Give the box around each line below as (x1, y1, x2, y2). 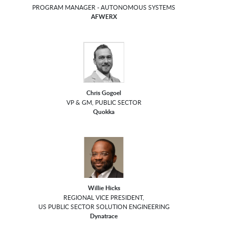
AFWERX (90, 12, 117, 21)
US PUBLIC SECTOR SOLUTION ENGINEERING (38, 202, 170, 211)
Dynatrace (90, 212, 118, 221)
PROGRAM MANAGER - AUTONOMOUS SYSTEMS (32, 3, 176, 12)
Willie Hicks (87, 184, 120, 193)
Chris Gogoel (86, 88, 122, 98)
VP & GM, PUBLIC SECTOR (66, 98, 142, 107)
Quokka (93, 107, 115, 117)
